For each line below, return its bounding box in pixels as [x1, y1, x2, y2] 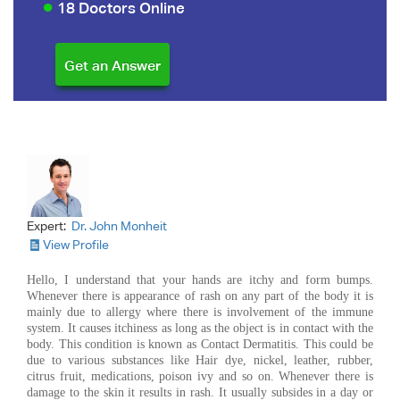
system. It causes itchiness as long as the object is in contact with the [27, 321, 373, 335]
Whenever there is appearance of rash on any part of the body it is [27, 288, 373, 303]
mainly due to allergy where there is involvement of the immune [27, 304, 373, 319]
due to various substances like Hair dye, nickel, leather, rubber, [27, 353, 373, 367]
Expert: [27, 218, 69, 233]
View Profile [43, 237, 109, 252]
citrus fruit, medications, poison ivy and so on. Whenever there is [27, 369, 373, 383]
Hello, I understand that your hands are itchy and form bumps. [27, 272, 373, 287]
